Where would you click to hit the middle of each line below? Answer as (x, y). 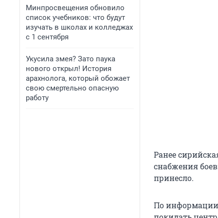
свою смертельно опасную (72, 88)
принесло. (174, 178)
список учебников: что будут (75, 18)
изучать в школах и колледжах (79, 27)
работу (37, 98)
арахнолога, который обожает (78, 78)
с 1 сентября (47, 37)
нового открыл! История (69, 69)
